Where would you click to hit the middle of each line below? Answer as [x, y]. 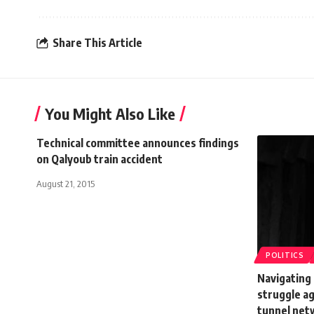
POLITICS [285, 255]
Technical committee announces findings [138, 143]
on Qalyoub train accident [100, 159]
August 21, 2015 [66, 184]
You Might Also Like [110, 114]
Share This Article [97, 42]
